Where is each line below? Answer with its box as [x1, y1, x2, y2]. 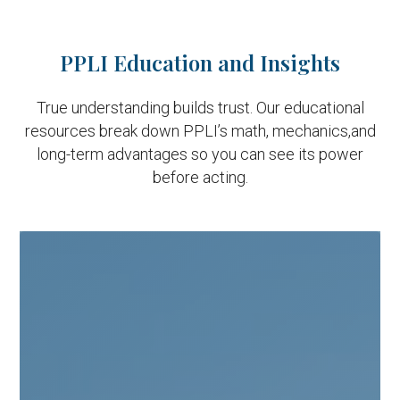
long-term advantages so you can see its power [37, 145, 363, 163]
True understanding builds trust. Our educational [36, 98, 364, 117]
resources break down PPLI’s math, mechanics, [24, 121, 351, 140]
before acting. [152, 168, 248, 187]
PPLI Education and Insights [60, 48, 340, 77]
